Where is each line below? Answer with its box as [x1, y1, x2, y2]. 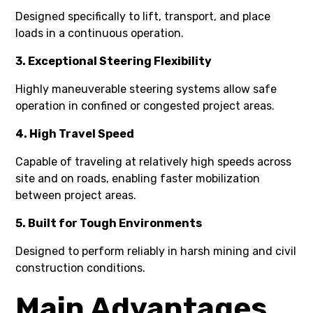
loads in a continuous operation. [15, 26, 184, 40]
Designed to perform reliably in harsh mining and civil [15, 244, 297, 258]
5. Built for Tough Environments [15, 216, 203, 230]
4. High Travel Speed [15, 126, 135, 140]
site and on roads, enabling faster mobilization [15, 171, 261, 185]
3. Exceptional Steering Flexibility [15, 54, 212, 68]
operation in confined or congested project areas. [15, 99, 275, 112]
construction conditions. [15, 261, 146, 275]
